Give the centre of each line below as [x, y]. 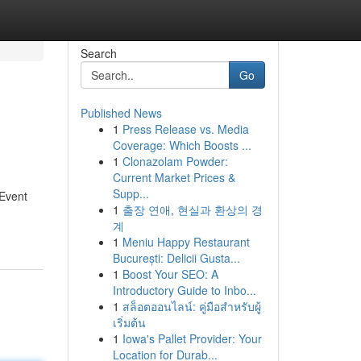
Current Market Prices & [174, 177]
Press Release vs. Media [185, 129]
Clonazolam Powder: [175, 161]
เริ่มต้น [129, 322]
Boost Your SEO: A [170, 274]
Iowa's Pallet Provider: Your [192, 338]
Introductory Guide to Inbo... [184, 290]
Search [98, 53]
